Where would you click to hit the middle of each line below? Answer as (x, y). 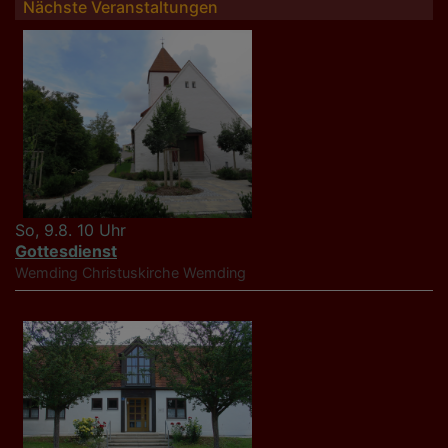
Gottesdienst (66, 251)
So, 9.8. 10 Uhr (70, 230)
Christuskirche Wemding (164, 273)
